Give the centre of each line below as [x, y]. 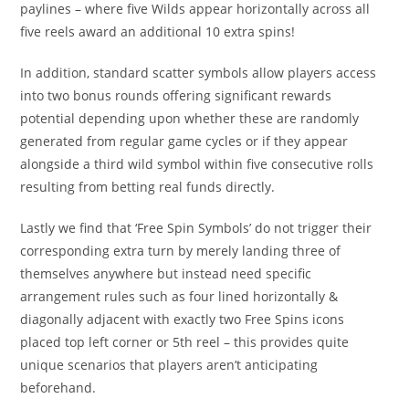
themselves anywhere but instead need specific [166, 273]
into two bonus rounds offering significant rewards [176, 95]
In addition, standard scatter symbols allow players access [199, 73]
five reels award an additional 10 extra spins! [158, 31]
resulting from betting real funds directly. [148, 187]
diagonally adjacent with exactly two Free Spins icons [183, 319]
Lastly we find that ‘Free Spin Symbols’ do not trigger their [196, 228]
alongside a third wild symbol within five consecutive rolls [197, 164]
